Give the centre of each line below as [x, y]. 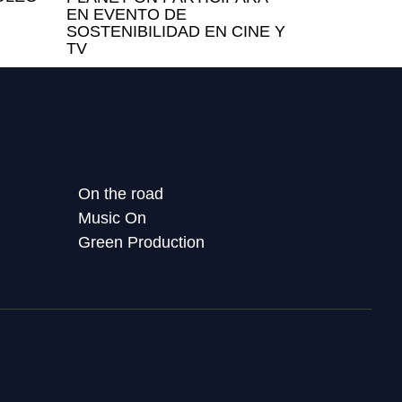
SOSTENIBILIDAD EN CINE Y [175, 31]
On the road [121, 193]
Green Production [142, 242]
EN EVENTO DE [126, 14]
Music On [113, 218]
